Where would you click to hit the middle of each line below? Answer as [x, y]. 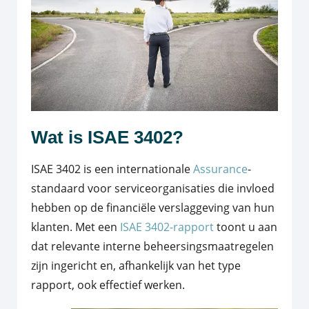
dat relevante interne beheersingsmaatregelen [152, 247]
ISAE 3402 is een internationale [112, 169]
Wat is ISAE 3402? [107, 138]
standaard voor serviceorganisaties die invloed [153, 189]
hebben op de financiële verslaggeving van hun [153, 208]
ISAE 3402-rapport [167, 227]
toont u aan [246, 227]
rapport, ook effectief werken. [108, 285]
